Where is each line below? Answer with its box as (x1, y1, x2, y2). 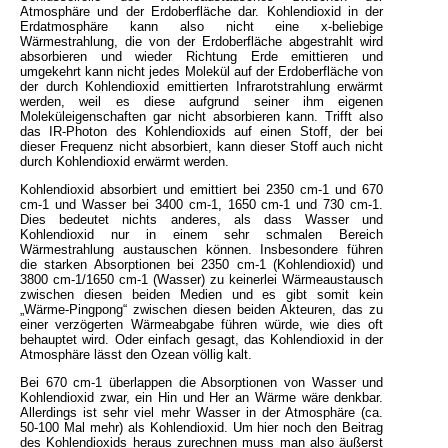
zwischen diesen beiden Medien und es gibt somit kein (20, 286, 384, 302)
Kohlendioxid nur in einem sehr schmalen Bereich (20, 226, 384, 242)
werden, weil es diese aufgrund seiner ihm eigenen (20, 93, 384, 109)
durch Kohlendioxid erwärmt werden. (20, 153, 229, 169)
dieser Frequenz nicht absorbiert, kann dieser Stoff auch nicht (20, 138, 384, 154)
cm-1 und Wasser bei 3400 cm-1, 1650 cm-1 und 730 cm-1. (20, 196, 384, 212)
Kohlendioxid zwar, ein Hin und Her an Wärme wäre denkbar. (20, 389, 384, 405)
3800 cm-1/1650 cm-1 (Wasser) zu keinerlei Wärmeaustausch (20, 271, 384, 287)
